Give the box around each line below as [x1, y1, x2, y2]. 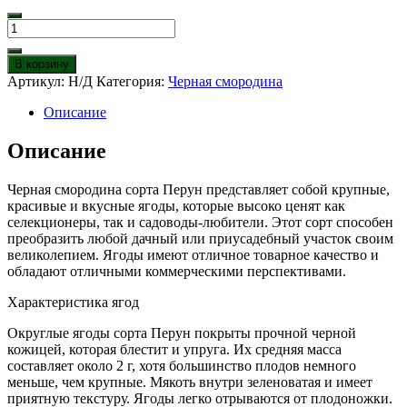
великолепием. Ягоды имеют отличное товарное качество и [7, 247, 379, 263]
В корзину [15, 57, 69, 72]
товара [6, 35, 47, 51]
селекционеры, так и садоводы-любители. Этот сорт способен [7, 214, 393, 231]
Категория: [96, 74, 168, 90]
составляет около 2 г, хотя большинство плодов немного [7, 358, 356, 374]
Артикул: [7, 74, 68, 90]
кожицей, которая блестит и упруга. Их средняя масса [7, 342, 342, 358]
